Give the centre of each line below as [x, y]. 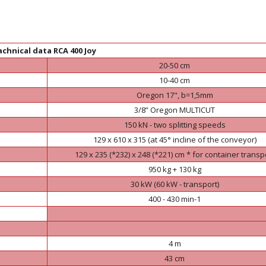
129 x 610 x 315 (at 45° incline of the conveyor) [175, 140]
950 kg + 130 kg [175, 169]
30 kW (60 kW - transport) [175, 184]
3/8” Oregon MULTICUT [175, 110]
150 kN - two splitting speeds [175, 125]
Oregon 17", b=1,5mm [175, 95]
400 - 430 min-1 [175, 199]
